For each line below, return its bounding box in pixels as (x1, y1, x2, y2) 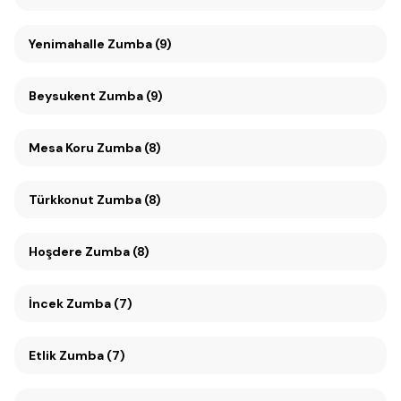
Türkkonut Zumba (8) (29, 192, 161, 208)
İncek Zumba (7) (29, 295, 132, 311)
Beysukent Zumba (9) (98, 88, 163, 104)
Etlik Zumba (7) (29, 347, 125, 363)
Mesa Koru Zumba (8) (97, 140, 161, 156)
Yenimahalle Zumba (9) (29, 36, 172, 52)
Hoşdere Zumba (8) (29, 243, 149, 260)
